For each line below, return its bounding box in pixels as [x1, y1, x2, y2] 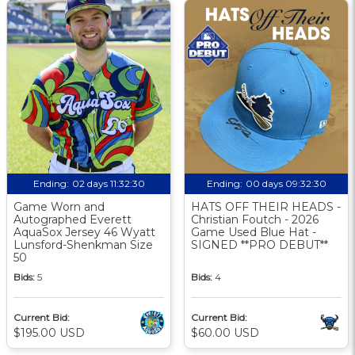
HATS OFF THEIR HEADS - [191, 199, 341, 214]
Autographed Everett [13, 212, 132, 227]
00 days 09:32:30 [245, 177, 326, 189]
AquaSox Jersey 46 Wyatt [13, 224, 155, 239]
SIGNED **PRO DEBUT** [191, 237, 328, 252]
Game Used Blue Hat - [191, 224, 316, 239]
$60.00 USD [191, 325, 259, 340]
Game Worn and [13, 199, 105, 214]
